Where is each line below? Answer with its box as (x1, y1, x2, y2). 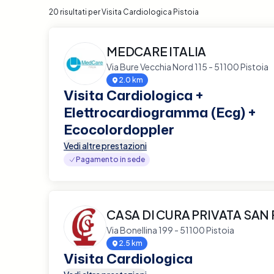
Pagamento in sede (76, 154, 145, 164)
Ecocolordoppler (64, 119, 174, 139)
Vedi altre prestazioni (64, 139, 147, 151)
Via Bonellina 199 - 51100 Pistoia (106, 224, 234, 235)
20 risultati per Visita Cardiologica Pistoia (49, 7, 199, 17)
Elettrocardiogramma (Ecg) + (64, 102, 256, 122)
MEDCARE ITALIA (106, 43, 207, 59)
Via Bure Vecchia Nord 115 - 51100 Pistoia (106, 61, 268, 72)
